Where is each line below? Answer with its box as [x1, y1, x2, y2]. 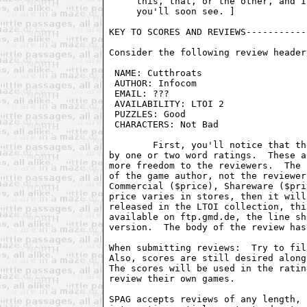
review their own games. [109, 273, 236, 284]
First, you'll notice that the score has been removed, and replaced [109, 139, 153, 150]
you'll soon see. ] [109, 5, 236, 16]
